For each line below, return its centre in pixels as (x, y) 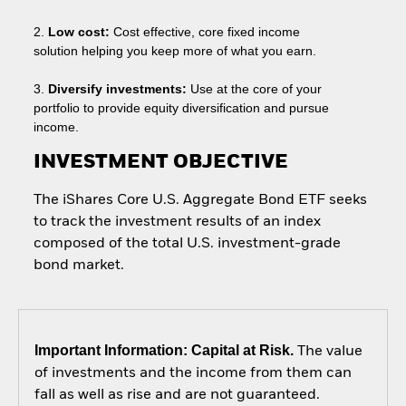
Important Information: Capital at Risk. (164, 351)
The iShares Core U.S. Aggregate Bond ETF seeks (200, 200)
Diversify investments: (117, 89)
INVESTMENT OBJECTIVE (160, 163)
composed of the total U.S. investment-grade (187, 243)
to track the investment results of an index (177, 222)
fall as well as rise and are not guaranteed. (177, 396)
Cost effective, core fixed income (204, 32)
